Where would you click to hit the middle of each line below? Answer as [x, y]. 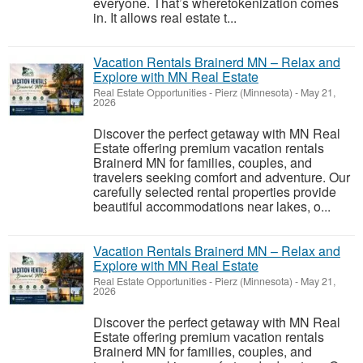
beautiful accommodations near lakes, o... [212, 206]
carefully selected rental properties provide [215, 191]
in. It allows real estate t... [165, 17]
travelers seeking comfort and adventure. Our [222, 177]
